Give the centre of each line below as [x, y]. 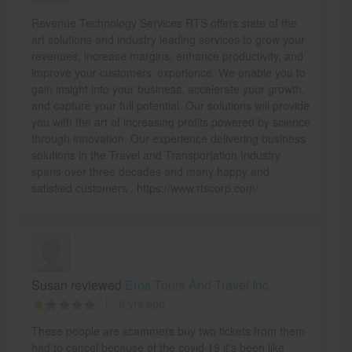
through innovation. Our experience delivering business [168, 138]
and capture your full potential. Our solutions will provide [170, 105]
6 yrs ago [141, 303]
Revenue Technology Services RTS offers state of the [164, 23]
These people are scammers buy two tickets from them [168, 331]
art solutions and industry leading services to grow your [168, 39]
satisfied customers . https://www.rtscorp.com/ [145, 188]
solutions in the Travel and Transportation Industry [156, 155]
